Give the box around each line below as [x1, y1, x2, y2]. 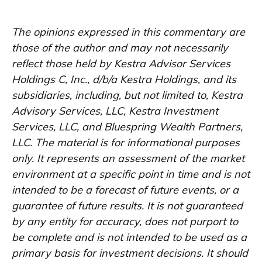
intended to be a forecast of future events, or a [12, 183, 239, 197]
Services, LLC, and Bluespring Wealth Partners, [12, 120, 243, 134]
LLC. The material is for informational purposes [12, 136, 240, 150]
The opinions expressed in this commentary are [12, 25, 245, 39]
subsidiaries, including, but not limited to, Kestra [12, 88, 243, 102]
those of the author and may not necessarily [12, 41, 228, 55]
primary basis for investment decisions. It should [12, 246, 248, 260]
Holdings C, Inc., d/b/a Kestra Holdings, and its [12, 73, 236, 87]
